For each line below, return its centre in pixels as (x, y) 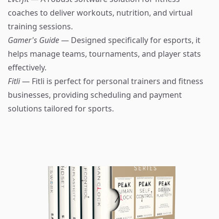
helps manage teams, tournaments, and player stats (104, 54)
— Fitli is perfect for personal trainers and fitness (113, 81)
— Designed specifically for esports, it (131, 40)
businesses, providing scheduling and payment (95, 95)
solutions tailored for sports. (61, 109)
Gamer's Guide (34, 40)
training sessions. (40, 26)
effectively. (27, 67)
